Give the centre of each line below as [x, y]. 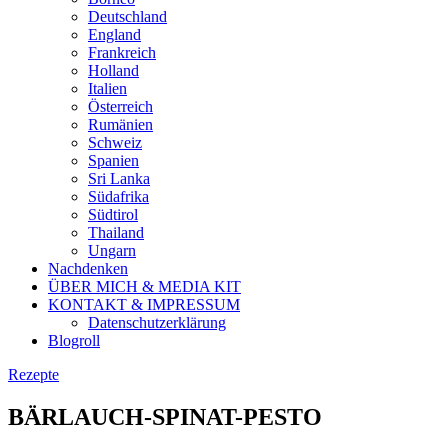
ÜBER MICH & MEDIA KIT [144, 286]
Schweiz [115, 142]
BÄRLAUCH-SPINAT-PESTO [165, 416]
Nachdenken [88, 268]
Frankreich [122, 52]
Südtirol [113, 214]
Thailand [116, 232]
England [114, 34]
